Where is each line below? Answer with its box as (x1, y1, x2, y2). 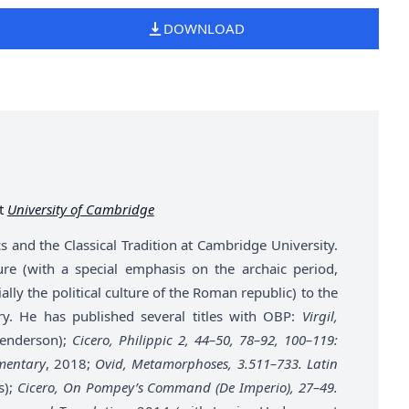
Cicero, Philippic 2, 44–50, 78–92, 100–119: (71, 330, 338, 349)
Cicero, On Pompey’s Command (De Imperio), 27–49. (16, 377, 338, 396)
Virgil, (301, 306, 338, 325)
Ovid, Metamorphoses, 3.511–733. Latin (95, 353, 338, 372)
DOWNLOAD (163, 19, 246, 38)
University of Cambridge (6, 199, 154, 218)
